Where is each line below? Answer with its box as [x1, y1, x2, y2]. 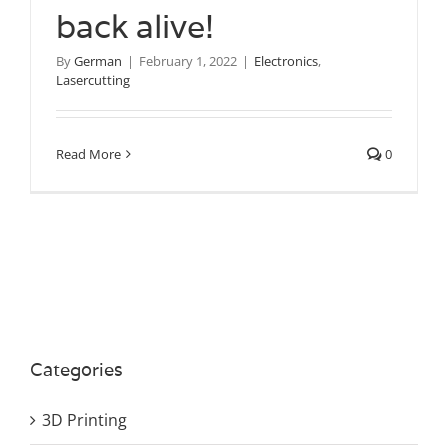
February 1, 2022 [139, 52, 237, 71]
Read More [56, 145, 121, 164]
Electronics [254, 52, 318, 71]
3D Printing [42, 409, 127, 432]
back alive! [56, 6, 214, 48]
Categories [30, 358, 123, 382]
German [74, 52, 122, 71]
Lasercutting [56, 71, 130, 90]
